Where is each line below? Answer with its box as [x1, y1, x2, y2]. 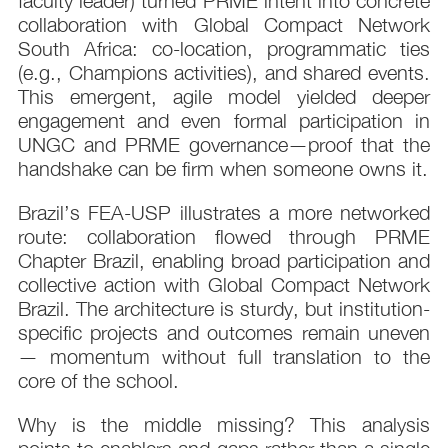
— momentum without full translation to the [18, 345, 430, 369]
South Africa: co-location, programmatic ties [18, 37, 430, 61]
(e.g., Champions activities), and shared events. [18, 61, 430, 85]
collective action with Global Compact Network [18, 273, 430, 297]
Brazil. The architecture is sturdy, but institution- [18, 297, 430, 321]
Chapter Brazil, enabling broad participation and [18, 249, 430, 273]
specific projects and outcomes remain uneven [18, 321, 430, 345]
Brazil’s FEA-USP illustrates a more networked [18, 201, 430, 225]
